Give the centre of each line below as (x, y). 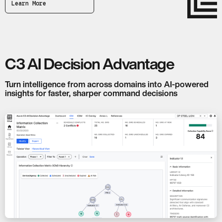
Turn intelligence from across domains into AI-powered (107, 84)
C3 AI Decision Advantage (90, 63)
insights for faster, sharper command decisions (91, 93)
